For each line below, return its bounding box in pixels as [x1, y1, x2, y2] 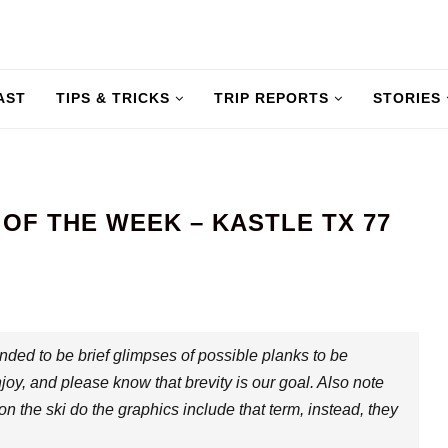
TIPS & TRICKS [56, 90, 170, 106]
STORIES [373, 90, 441, 106]
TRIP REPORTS [214, 90, 329, 106]
